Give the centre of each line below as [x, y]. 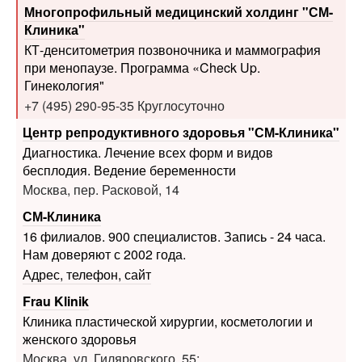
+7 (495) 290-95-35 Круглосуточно [124, 57]
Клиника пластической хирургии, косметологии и [167, 273]
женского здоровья [79, 291]
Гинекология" [64, 37]
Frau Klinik [55, 253]
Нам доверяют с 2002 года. [104, 206]
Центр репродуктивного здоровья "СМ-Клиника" [181, 84]
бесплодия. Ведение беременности [129, 122]
